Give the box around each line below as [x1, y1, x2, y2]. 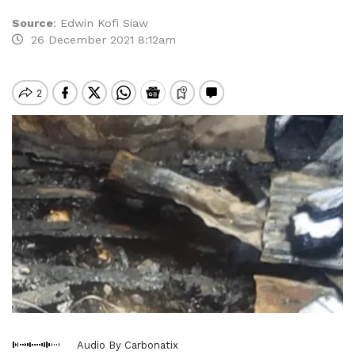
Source [12, 17, 53, 29]
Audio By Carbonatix [77, 338, 178, 351]
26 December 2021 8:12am [23, 33, 176, 46]
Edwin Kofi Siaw [60, 17, 148, 29]
